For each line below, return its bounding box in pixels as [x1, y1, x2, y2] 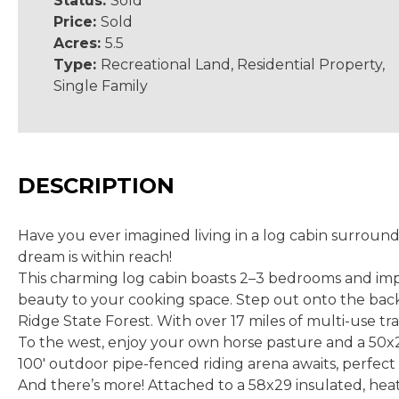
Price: [53, 13, 101, 30]
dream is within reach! [18, 248, 172, 265]
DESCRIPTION [18, 173, 175, 199]
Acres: [53, 35, 105, 52]
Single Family [53, 77, 148, 94]
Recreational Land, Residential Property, [101, 56, 385, 73]
